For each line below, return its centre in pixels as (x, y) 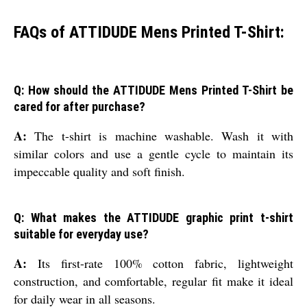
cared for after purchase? (79, 107)
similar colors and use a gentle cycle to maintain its (153, 154)
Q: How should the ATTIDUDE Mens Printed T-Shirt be (153, 90)
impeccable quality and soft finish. (99, 172)
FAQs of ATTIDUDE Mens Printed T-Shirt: (149, 32)
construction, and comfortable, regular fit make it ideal (153, 281)
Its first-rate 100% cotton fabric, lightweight (160, 263)
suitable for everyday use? (81, 234)
